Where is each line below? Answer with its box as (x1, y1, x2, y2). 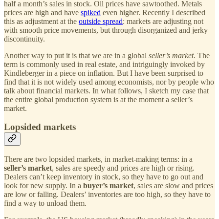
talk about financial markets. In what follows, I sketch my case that (4, 86, 209, 95)
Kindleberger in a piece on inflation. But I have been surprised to (4, 68, 203, 77)
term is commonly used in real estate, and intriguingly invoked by (4, 60, 205, 68)
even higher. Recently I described (101, 8, 205, 17)
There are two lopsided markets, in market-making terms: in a (4, 154, 193, 163)
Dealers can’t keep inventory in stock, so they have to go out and (4, 172, 203, 181)
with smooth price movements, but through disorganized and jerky (4, 25, 208, 34)
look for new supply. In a (4, 181, 83, 190)
